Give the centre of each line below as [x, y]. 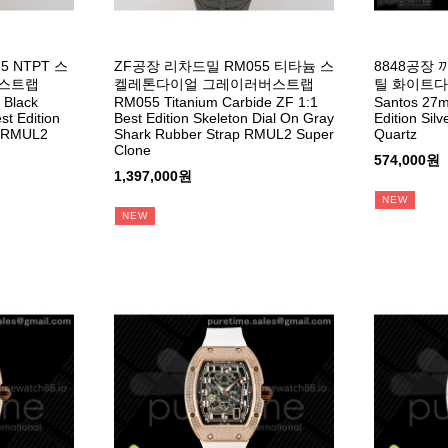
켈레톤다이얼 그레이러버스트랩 [213, 83]
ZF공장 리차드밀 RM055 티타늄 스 [223, 65]
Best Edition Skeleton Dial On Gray [223, 117]
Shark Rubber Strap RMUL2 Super [223, 133]
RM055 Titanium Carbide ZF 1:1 [215, 101]
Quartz [396, 133]
